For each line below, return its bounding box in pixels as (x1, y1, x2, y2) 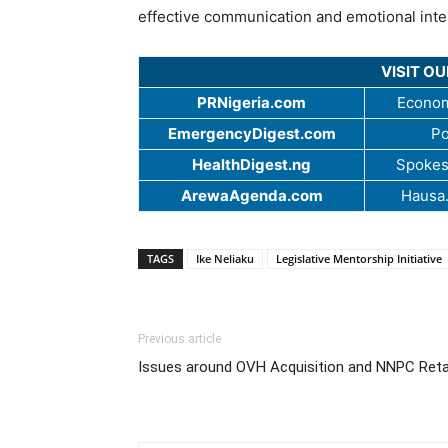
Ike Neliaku (196, 250, 254, 266)
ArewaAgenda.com (180, 185, 323, 205)
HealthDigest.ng (192, 154, 311, 174)
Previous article (138, 331, 221, 346)
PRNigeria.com (197, 92, 306, 112)
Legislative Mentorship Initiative (276, 250, 442, 266)
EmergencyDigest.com (167, 123, 336, 143)
